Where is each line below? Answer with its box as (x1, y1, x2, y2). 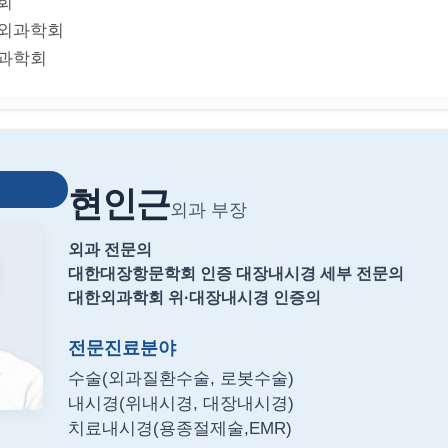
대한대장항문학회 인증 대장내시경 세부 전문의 (68, 265, 404, 282)
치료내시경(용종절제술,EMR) (68, 419, 292, 438)
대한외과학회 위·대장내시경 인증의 (68, 289, 321, 306)
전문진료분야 (68, 337, 176, 358)
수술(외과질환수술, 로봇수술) (68, 369, 294, 388)
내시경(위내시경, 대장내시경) (68, 394, 294, 413)
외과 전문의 (68, 241, 152, 258)
